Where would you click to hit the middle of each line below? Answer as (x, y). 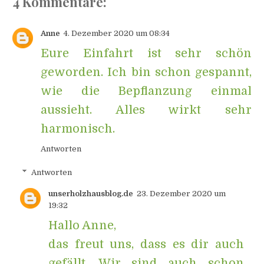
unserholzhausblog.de (91, 193)
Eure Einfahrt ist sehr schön (146, 54)
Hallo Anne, (82, 225)
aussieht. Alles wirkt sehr (146, 110)
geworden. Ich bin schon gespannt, (146, 72)
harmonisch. (78, 129)
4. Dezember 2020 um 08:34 (117, 34)
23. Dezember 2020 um (181, 193)
